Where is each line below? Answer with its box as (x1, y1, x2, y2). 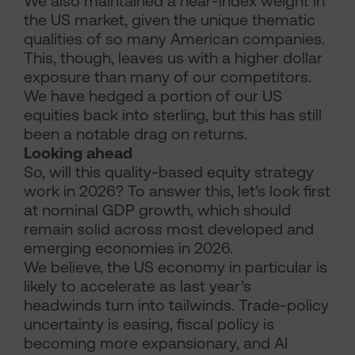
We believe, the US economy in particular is (24, 258, 327, 277)
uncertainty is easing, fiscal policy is (24, 315, 274, 334)
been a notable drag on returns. (24, 124, 247, 143)
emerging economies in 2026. (24, 239, 233, 258)
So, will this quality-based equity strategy (24, 162, 314, 181)
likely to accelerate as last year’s (24, 277, 251, 296)
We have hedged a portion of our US (24, 86, 282, 105)
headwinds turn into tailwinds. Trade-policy (24, 296, 329, 315)
